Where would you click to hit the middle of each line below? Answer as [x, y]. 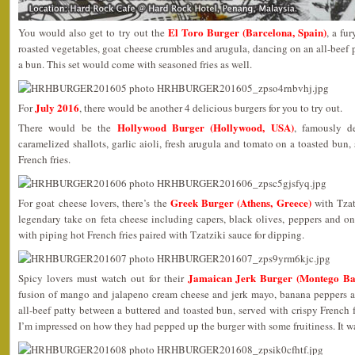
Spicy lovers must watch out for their [103, 278]
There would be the [68, 128]
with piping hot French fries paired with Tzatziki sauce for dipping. [161, 235]
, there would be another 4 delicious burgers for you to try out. [211, 108]
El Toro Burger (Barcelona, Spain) [247, 32]
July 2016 [57, 107]
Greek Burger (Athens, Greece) [240, 202]
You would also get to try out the [93, 32]
